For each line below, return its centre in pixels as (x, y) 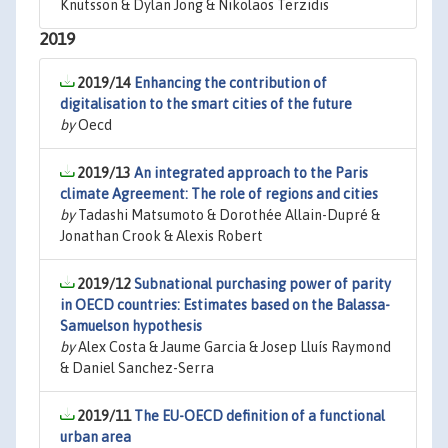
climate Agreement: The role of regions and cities (219, 194)
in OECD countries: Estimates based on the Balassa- (225, 305)
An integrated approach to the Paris (251, 173)
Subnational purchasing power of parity (262, 284)
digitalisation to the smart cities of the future (206, 104)
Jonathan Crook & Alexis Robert (161, 236)
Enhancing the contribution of (230, 83)
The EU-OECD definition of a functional (259, 416)
